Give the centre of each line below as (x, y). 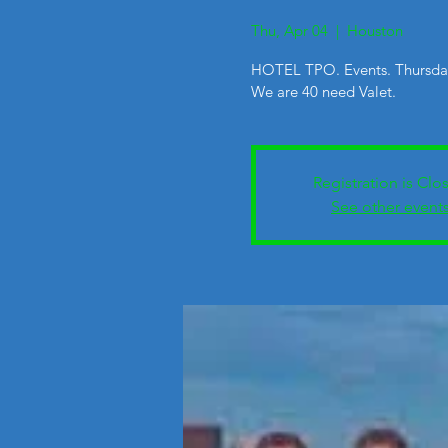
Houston (374, 30)
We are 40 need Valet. (323, 91)
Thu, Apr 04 (289, 30)
